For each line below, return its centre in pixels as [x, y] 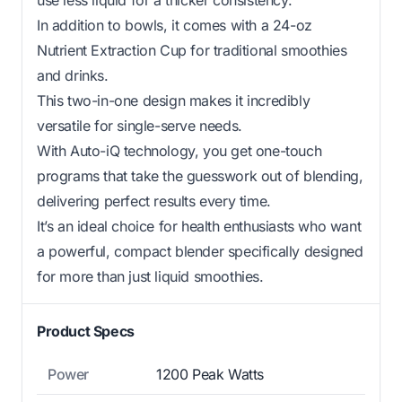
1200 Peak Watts [210, 374]
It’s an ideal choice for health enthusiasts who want [199, 226]
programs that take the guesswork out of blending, [200, 175]
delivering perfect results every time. [154, 201]
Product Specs [86, 331]
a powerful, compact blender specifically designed [200, 251]
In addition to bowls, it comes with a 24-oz [175, 25]
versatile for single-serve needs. [140, 125]
